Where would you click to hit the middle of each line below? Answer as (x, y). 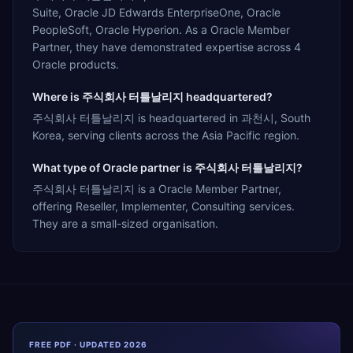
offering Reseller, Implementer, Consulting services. (163, 206)
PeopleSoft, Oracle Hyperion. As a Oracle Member (161, 29)
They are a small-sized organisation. (125, 223)
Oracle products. (76, 64)
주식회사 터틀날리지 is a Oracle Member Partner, (157, 188)
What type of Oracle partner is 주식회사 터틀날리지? (167, 167)
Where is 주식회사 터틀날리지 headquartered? (152, 96)
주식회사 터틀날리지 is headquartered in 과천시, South (171, 117)
